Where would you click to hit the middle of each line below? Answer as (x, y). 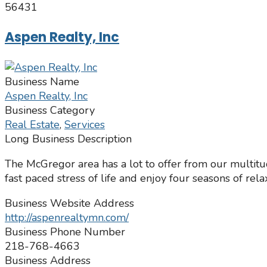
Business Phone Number (65, 232)
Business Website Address (69, 204)
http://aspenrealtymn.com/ (67, 218)
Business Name (42, 82)
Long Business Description (68, 139)
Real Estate (32, 125)
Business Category (50, 111)
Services (85, 125)
